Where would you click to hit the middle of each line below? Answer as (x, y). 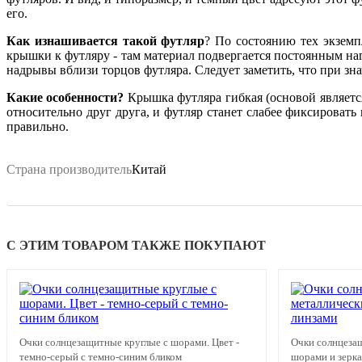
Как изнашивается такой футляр (106, 41)
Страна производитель (69, 170)
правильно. (38, 127)
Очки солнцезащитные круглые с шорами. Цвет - (129, 343)
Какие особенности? (65, 98)
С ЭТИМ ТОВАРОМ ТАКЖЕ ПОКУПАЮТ (136, 246)
